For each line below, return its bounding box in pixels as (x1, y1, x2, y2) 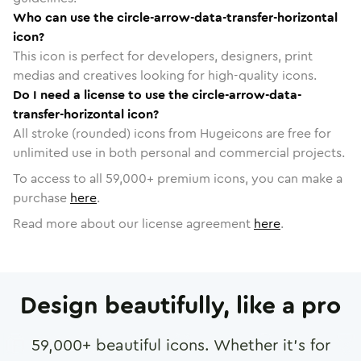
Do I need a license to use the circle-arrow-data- (13, 85, 301, 104)
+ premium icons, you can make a (147, 168, 342, 188)
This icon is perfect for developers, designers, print (13, 46, 313, 65)
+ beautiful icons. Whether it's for (81, 333, 330, 357)
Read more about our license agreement (13, 214, 254, 233)
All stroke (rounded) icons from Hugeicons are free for (13, 123, 331, 143)
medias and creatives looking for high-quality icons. (13, 65, 317, 85)
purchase (13, 188, 67, 207)
